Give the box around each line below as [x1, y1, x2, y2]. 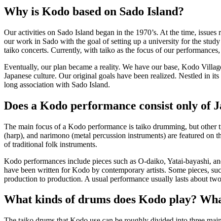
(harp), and [4, 131, 40, 140]
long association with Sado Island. [4, 80, 110, 89]
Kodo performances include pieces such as [4, 156, 138, 165]
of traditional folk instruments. [4, 140, 97, 148]
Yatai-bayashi [167, 156, 209, 165]
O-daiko [138, 156, 164, 165]
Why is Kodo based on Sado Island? [4, 4, 184, 18]
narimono [40, 131, 70, 140]
